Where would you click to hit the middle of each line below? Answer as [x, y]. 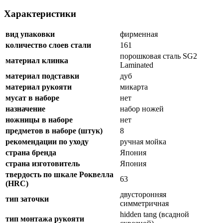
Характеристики [40, 13]
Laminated [138, 65]
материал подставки [42, 76]
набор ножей [142, 109]
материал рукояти [39, 87]
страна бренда [31, 153]
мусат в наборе [32, 98]
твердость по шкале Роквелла [59, 175]
